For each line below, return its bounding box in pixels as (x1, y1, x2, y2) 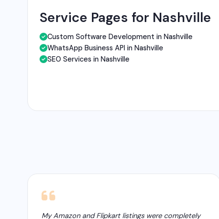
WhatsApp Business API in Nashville (47, 43, 163, 52)
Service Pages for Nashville (40, 8, 211, 26)
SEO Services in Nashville (47, 54, 130, 64)
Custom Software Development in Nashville (47, 32, 193, 41)
